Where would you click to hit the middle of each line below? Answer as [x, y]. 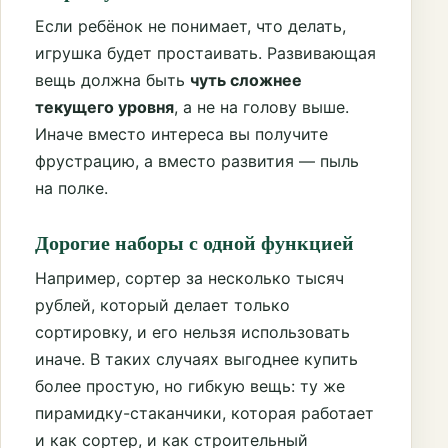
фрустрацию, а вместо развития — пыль [197, 160]
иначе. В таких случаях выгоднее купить [196, 358]
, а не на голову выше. [261, 106]
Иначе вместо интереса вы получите [181, 133]
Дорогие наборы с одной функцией [194, 242]
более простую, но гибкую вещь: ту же [190, 385]
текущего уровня [104, 106]
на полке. [71, 187]
